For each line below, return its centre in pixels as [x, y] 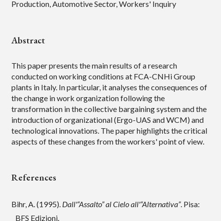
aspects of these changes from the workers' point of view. [108, 141]
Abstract [28, 40]
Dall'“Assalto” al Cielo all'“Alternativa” [121, 204]
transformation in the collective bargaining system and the [109, 109]
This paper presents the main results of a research [94, 65]
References [34, 178]
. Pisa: [190, 204]
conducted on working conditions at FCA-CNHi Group [103, 76]
